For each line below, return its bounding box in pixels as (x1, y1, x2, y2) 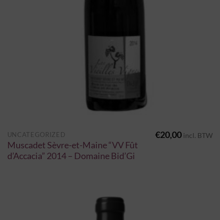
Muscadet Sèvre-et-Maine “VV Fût (7, 140, 138, 151)
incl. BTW (183, 131, 213, 139)
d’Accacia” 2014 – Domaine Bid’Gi (7, 151, 135, 162)
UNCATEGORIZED (7, 130, 66, 138)
